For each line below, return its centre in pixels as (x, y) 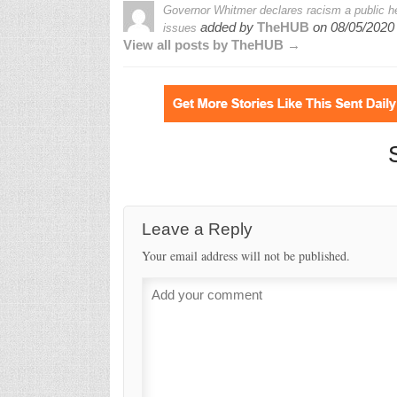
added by (226, 27)
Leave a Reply (197, 229)
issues (179, 27)
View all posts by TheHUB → (211, 44)
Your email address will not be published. (245, 255)
